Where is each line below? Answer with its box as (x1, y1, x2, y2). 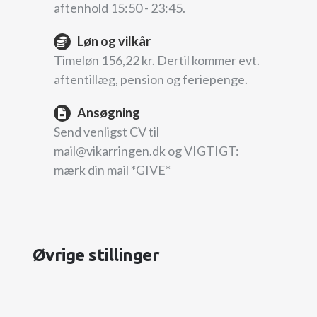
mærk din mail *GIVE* (53, 161, 171, 178)
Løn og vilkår (76, 33, 151, 49)
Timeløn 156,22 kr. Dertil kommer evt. (53, 52, 260, 68)
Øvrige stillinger (32, 245, 160, 265)
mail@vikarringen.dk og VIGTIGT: (53, 142, 239, 158)
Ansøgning (76, 104, 140, 120)
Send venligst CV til (53, 123, 159, 139)
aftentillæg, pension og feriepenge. (53, 71, 248, 87)
